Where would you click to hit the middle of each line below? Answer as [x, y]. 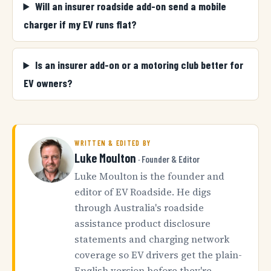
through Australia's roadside [139, 208]
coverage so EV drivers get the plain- [158, 255]
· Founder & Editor [169, 159]
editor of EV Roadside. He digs [143, 192]
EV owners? [48, 83]
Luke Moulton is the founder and [150, 177]
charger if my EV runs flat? [80, 24]
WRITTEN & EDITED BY [113, 143]
